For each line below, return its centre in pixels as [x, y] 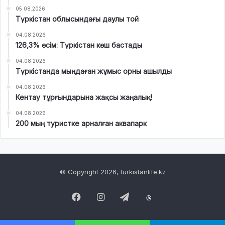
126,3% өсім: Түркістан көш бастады [79, 45]
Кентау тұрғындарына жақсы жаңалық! [84, 97]
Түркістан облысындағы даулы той [77, 19]
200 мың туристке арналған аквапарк [81, 123]
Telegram [148, 196]
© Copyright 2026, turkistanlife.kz [113, 172]
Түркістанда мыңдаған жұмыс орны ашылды [94, 71]
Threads [178, 197]
